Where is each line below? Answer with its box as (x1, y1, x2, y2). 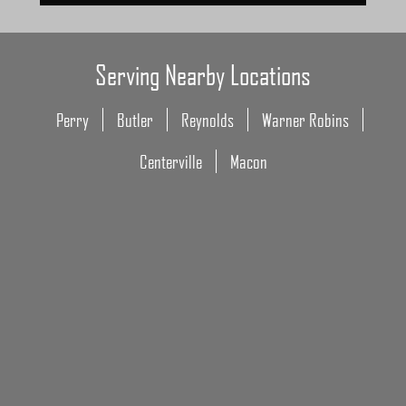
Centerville (139, 150, 202, 173)
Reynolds (181, 109, 234, 131)
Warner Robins (262, 109, 349, 131)
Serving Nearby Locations (95, 58, 311, 92)
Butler (117, 109, 153, 131)
